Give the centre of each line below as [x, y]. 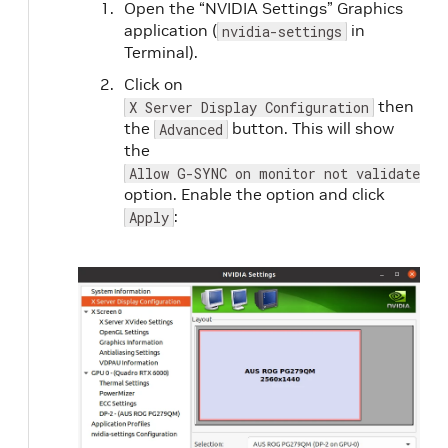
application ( [170, 30]
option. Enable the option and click [254, 194]
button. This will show [311, 128]
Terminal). [161, 52]
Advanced [191, 129]
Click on [153, 84]
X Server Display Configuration [249, 107]
